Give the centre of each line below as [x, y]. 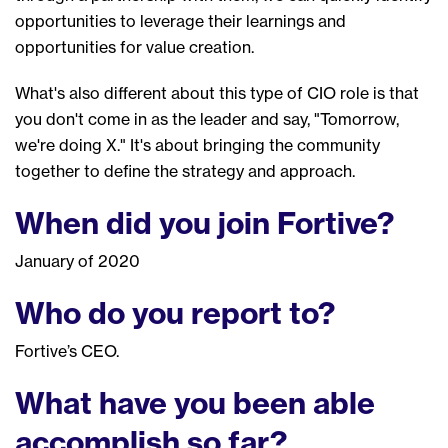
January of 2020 [77, 260]
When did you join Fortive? [204, 222]
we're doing [60, 144]
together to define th [92, 170]
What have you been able [195, 402]
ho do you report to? [190, 312]
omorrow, [363, 118]
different [137, 92]
